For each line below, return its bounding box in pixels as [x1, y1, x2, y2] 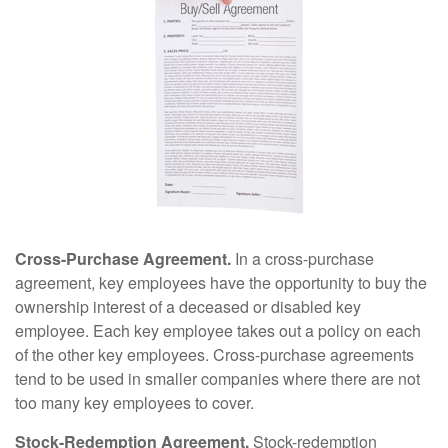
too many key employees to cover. [15, 391, 254, 414]
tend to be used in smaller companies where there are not [15, 367, 420, 390]
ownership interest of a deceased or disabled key [15, 295, 361, 318]
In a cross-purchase [231, 247, 374, 270]
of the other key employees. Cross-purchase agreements [15, 343, 414, 366]
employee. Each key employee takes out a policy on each [15, 319, 421, 342]
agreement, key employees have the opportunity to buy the [15, 271, 427, 294]
